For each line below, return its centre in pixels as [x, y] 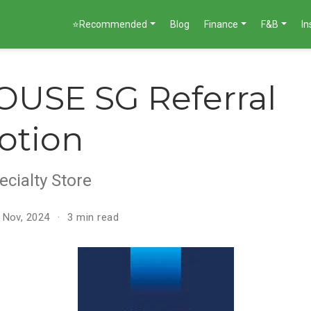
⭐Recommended [110, 24]
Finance [221, 24]
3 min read [93, 217]
